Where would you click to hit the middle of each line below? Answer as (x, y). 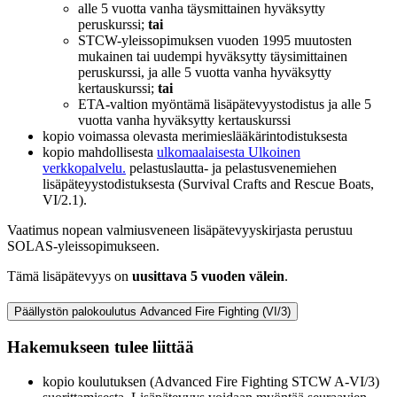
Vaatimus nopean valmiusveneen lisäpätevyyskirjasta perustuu (180, 230)
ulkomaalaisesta (201, 152)
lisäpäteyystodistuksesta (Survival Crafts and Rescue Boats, (208, 183)
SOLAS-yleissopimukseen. (83, 245)
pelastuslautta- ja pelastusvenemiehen (231, 167)
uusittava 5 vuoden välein (208, 276)
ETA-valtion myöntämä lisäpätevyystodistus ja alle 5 (225, 104)
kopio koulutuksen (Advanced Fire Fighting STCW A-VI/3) (211, 381)
